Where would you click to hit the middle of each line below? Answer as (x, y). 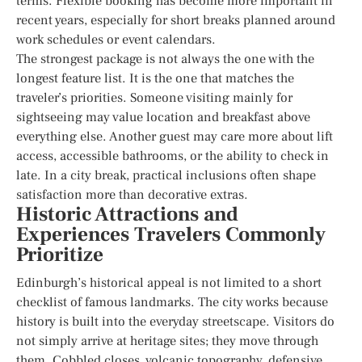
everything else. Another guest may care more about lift (175, 136)
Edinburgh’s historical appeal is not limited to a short (169, 282)
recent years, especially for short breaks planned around (176, 20)
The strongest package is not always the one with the (165, 59)
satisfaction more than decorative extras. (132, 194)
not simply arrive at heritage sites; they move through (167, 341)
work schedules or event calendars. (116, 39)
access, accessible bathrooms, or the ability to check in (173, 156)
